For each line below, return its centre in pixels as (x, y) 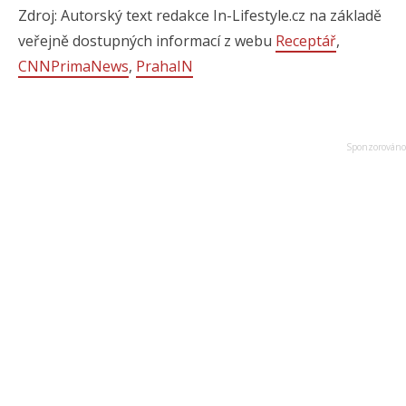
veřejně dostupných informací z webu (147, 41)
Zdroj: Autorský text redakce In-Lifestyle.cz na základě (200, 16)
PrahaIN (164, 67)
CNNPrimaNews (73, 67)
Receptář (306, 41)
